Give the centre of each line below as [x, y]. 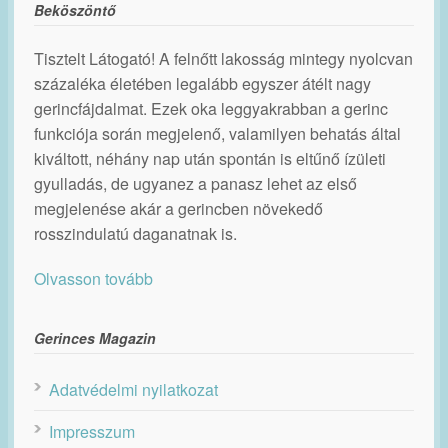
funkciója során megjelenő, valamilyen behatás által [217, 134]
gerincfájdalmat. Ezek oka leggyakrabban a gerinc [211, 109]
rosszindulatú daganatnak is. [135, 234]
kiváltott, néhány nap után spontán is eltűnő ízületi [210, 159]
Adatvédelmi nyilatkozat [133, 390]
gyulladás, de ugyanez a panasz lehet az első [195, 184]
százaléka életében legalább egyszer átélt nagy [202, 84]
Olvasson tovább [93, 279]
